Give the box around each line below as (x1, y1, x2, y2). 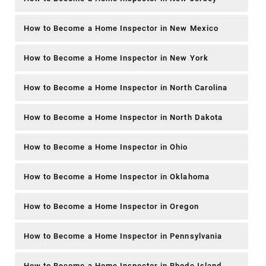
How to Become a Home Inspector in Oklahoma (24, 172, 210, 181)
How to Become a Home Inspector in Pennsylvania (24, 231, 222, 240)
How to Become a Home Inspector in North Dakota (24, 112, 223, 122)
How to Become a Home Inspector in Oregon (24, 201, 199, 211)
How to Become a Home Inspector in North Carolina (24, 83, 227, 92)
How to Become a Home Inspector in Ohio (24, 142, 188, 151)
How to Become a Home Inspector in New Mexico (24, 23, 218, 33)
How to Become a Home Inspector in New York (24, 53, 208, 62)
